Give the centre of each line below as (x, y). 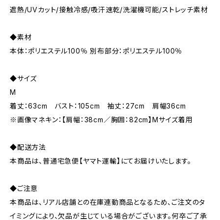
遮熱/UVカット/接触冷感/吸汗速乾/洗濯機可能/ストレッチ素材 (109, 10)
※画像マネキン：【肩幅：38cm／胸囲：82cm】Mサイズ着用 (101, 120)
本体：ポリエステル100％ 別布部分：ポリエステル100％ (96, 51)
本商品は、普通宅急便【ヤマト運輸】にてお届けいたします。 (101, 161)
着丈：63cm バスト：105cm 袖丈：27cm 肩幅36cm (98, 106)
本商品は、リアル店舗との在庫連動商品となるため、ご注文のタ (108, 202)
